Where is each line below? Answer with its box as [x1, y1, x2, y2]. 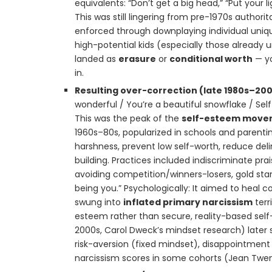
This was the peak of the [75, 112, 182, 124]
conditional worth [169, 53, 253, 65]
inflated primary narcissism [123, 196, 253, 208]
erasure [118, 53, 156, 65]
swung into [75, 196, 123, 208]
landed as [75, 53, 118, 65]
